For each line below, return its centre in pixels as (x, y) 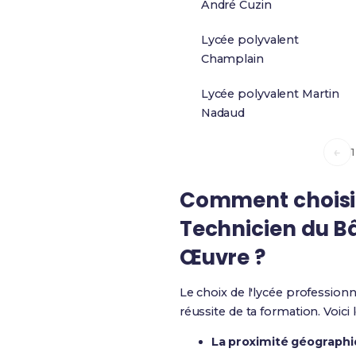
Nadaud (223, 113)
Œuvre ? (222, 257)
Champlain (232, 59)
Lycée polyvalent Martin (270, 94)
